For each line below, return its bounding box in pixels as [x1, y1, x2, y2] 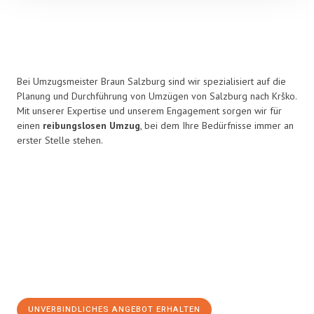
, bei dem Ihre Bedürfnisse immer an [140, 119, 294, 132]
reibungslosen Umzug [43, 119, 140, 132]
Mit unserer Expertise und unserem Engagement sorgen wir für [17, 104, 282, 117]
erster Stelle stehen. [17, 134, 103, 146]
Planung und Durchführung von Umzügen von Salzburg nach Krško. [17, 90, 296, 102]
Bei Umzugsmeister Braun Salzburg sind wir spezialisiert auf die [17, 75, 286, 88]
